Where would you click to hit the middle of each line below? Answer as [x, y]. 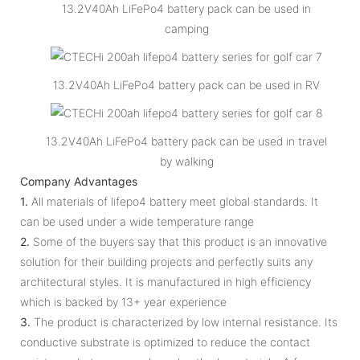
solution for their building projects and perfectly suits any [166, 261]
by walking [186, 161]
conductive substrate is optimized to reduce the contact [165, 342]
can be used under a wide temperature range [137, 221]
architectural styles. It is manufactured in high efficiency [166, 281]
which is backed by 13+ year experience [123, 301]
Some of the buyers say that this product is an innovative [178, 241]
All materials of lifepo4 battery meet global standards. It [173, 201]
